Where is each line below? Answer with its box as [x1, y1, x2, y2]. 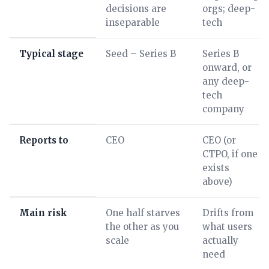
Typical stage [19, 48, 83, 59]
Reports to [19, 134, 68, 146]
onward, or [202, 62, 252, 73]
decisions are [106, 3, 166, 14]
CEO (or [202, 134, 236, 146]
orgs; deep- [202, 3, 255, 14]
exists [202, 162, 229, 174]
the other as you [106, 221, 179, 232]
